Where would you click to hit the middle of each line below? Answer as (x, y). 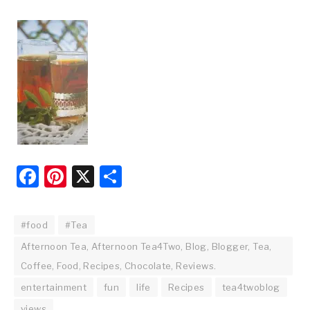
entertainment (54, 287)
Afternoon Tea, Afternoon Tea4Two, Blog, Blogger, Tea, (146, 246)
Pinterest (114, 176)
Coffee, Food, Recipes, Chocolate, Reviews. (119, 265)
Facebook (88, 176)
